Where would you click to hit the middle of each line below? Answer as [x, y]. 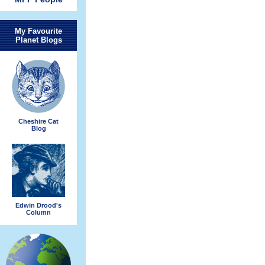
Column [38, 212]
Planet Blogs [38, 40]
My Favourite [38, 31]
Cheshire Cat [38, 121]
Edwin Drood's [38, 205]
